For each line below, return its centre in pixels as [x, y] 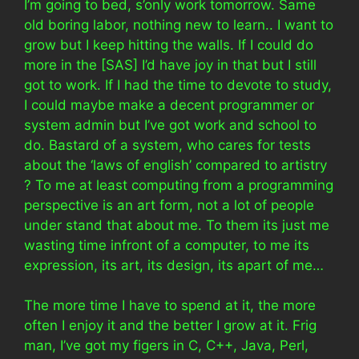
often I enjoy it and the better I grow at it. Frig [170, 325]
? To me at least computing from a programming [179, 185]
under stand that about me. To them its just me [177, 225]
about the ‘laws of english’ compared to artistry [175, 165]
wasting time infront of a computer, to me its [167, 245]
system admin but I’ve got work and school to [170, 125]
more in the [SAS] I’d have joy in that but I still [170, 65]
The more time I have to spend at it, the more [170, 305]
